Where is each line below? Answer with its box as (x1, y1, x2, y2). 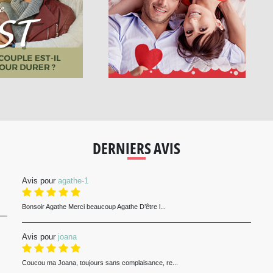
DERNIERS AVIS (92, 138, 180, 158)
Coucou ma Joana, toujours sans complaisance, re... (21, 259, 178, 266)
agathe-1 (57, 176, 88, 185)
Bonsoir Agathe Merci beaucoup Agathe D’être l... (21, 203, 166, 210)
